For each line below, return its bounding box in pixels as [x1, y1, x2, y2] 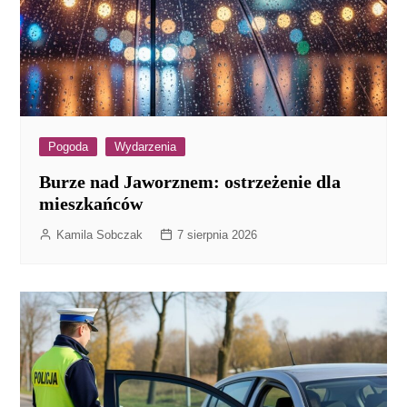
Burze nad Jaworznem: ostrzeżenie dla [39, 171, 342, 192]
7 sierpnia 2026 [177, 227, 258, 242]
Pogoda [48, 139, 89, 154]
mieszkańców [39, 193, 144, 213]
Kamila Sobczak [56, 227, 144, 242]
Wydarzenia [114, 139, 177, 154]
